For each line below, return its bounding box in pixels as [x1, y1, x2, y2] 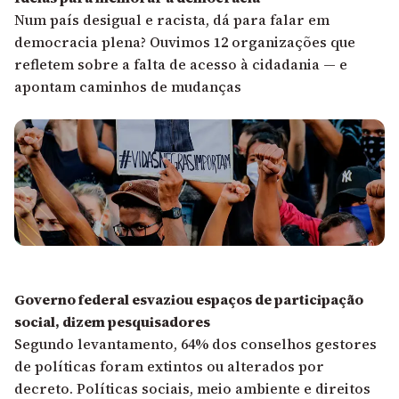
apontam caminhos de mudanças [14, 77, 241, 97]
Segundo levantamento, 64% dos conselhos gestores [14, 334, 377, 354]
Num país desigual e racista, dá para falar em [14, 10, 330, 30]
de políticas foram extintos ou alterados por [14, 356, 324, 377]
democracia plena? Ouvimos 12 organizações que [14, 32, 355, 53]
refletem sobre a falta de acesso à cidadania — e [14, 54, 347, 75]
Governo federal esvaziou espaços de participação [14, 289, 363, 310]
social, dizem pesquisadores [14, 312, 210, 332]
